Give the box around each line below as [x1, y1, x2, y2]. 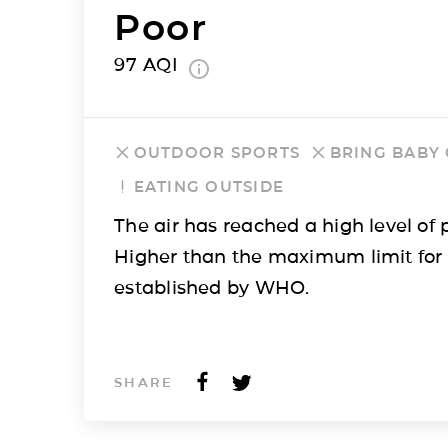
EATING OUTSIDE [133, 176, 285, 196]
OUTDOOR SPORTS [133, 142, 301, 162]
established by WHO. [114, 276, 310, 299]
